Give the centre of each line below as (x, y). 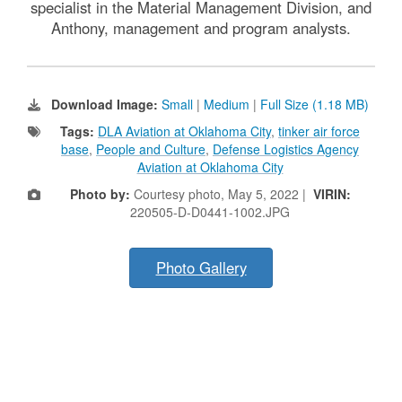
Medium (227, 105)
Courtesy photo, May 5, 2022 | (221, 194)
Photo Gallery (201, 268)
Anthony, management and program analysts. (201, 28)
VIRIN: (332, 194)
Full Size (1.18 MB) (315, 105)
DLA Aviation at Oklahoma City (184, 131)
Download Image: (106, 105)
